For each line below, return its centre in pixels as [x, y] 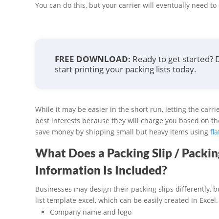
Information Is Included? [101, 170]
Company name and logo [91, 212]
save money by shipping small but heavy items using [123, 132]
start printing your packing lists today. [126, 69]
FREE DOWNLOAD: [93, 59]
